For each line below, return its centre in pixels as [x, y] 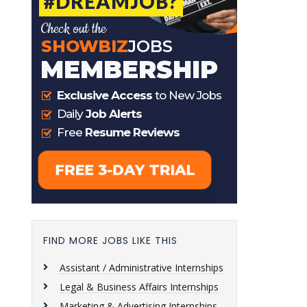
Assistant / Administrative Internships [142, 268]
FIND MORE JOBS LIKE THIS [110, 241]
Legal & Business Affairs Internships [139, 287]
